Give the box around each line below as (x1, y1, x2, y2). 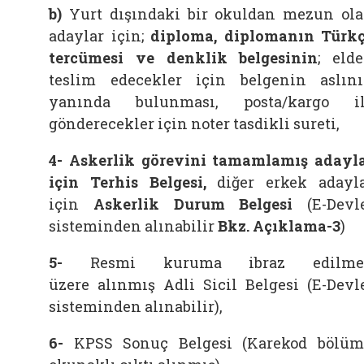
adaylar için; (49, 26, 144, 45)
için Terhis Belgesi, (49, 172, 206, 192)
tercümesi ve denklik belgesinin (49, 48, 318, 67)
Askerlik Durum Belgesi (93, 194, 293, 214)
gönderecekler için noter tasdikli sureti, (49, 114, 340, 133)
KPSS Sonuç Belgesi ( (73, 333, 248, 353)
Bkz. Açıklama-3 (218, 216, 340, 236)
